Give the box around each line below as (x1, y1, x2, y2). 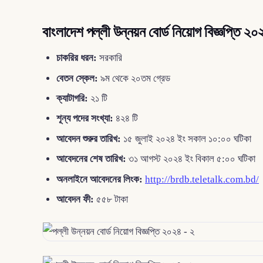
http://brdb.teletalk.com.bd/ (145, 173, 259, 185)
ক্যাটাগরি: (56, 92, 88, 104)
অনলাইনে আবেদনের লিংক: (56, 173, 143, 185)
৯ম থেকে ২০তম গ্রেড (98, 72, 170, 84)
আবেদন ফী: (56, 193, 94, 205)
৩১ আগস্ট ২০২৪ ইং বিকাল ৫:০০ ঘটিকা (126, 153, 255, 165)
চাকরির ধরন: (56, 52, 97, 64)
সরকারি (97, 52, 122, 64)
